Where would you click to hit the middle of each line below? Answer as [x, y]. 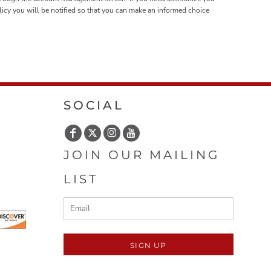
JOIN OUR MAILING [142, 155]
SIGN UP [149, 245]
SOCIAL [94, 106]
